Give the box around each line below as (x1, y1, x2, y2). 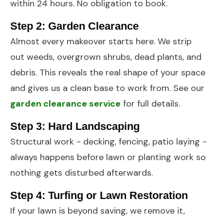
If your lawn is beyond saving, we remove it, (10, 205, 185, 217)
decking (83, 136, 115, 148)
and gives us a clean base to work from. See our (10, 82, 204, 94)
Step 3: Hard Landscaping (10, 120, 140, 133)
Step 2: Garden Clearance (10, 20, 139, 33)
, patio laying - (148, 136, 207, 148)
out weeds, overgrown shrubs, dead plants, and (10, 51, 201, 63)
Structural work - (10, 136, 83, 148)
